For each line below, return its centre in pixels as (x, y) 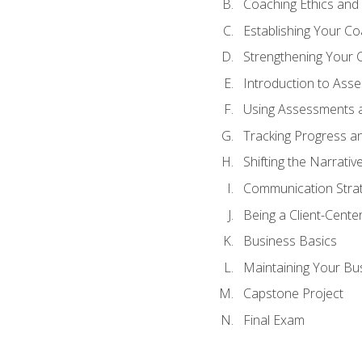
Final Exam (274, 320)
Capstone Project (293, 294)
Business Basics (290, 241)
